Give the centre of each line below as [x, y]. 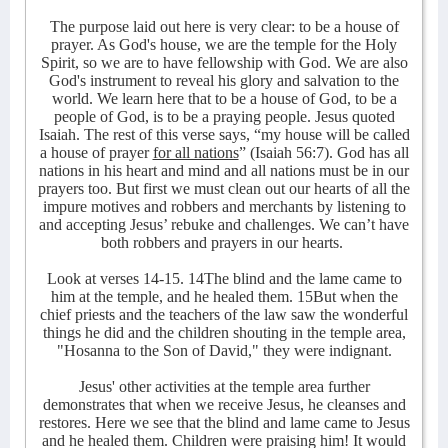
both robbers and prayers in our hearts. [222, 242]
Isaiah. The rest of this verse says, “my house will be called [224, 134]
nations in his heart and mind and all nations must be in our [224, 170]
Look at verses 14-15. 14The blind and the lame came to [224, 278]
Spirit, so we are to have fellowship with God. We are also [224, 62]
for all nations [195, 152]
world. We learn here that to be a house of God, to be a [224, 98]
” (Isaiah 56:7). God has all [323, 152]
